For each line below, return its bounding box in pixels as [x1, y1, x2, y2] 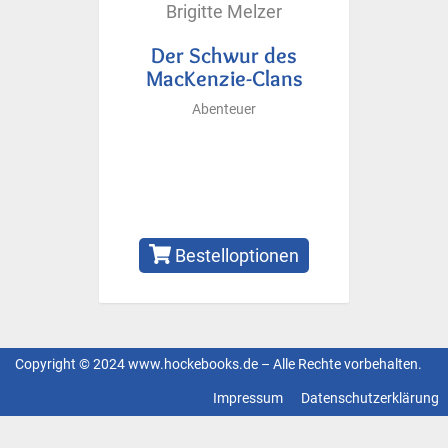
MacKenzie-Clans [145, 64, 303, 91]
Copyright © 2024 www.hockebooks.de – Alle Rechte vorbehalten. [15, 355, 422, 373]
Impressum [213, 389, 283, 407]
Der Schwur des [151, 41, 297, 68]
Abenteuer [192, 100, 256, 118]
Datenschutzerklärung [301, 389, 439, 407]
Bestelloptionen [171, 244, 300, 266]
